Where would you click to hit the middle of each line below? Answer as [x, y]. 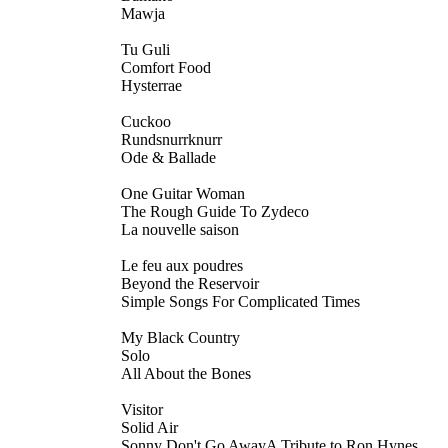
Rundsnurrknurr [171, 139]
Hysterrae [151, 85]
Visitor [142, 409]
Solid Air [149, 427]
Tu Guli [145, 49]
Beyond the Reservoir [190, 283]
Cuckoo [146, 121]
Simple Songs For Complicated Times [240, 301]
